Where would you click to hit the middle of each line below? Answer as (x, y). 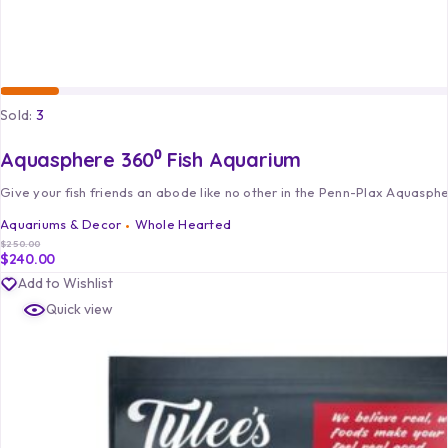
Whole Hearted (183, 224)
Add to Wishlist (65, 283)
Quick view (79, 309)
